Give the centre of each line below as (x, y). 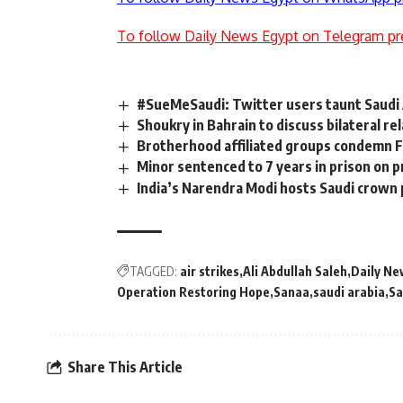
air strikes (210, 271)
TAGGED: (153, 271)
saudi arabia (349, 291)
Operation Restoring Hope (193, 291)
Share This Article (125, 367)
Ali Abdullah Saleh (295, 271)
